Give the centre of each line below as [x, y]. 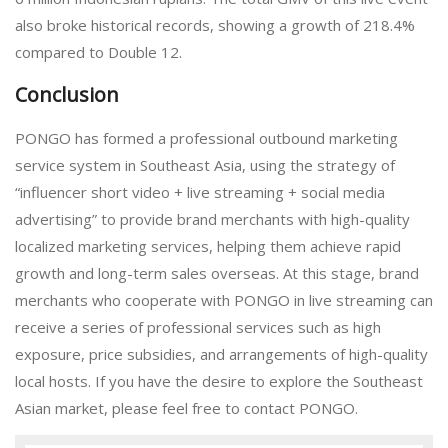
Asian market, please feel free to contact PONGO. [186, 407]
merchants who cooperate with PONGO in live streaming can [224, 299]
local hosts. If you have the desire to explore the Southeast [219, 380]
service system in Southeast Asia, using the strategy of [205, 164]
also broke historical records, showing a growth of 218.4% [215, 24]
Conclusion [67, 95]
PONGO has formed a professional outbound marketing [206, 137]
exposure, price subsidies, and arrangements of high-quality [221, 353]
